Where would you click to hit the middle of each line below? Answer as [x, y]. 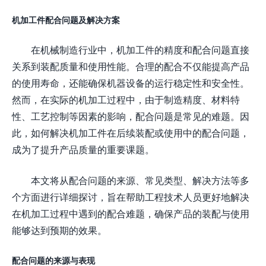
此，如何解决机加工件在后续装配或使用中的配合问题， [131, 132]
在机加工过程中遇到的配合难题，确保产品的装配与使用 [131, 213]
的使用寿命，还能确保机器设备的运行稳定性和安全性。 [131, 83]
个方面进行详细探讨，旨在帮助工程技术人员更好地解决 [131, 197]
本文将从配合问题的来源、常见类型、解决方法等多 [140, 180]
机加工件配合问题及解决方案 [66, 20]
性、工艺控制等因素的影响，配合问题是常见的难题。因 [131, 116]
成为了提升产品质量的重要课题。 [83, 149]
